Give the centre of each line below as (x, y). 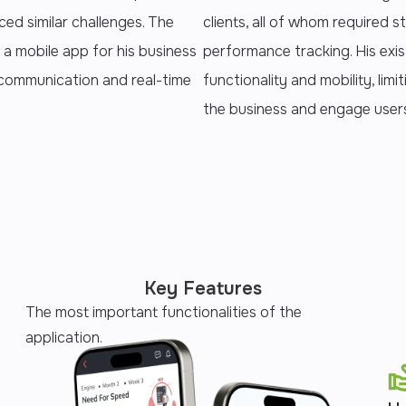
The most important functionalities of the (164, 312)
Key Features (203, 289)
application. (64, 338)
